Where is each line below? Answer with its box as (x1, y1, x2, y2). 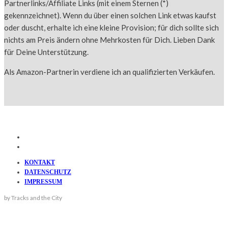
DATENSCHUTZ (24, 168, 71, 176)
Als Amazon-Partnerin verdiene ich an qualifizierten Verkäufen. (4, 67, 215, 76)
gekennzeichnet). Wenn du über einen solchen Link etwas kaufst (4, 10, 216, 20)
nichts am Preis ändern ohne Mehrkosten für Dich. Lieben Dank (4, 35, 215, 44)
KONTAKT (24, 158, 55, 166)
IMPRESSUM (24, 178, 62, 185)
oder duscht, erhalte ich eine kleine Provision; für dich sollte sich (4, 22, 219, 32)
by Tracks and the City (4, 193, 62, 202)
